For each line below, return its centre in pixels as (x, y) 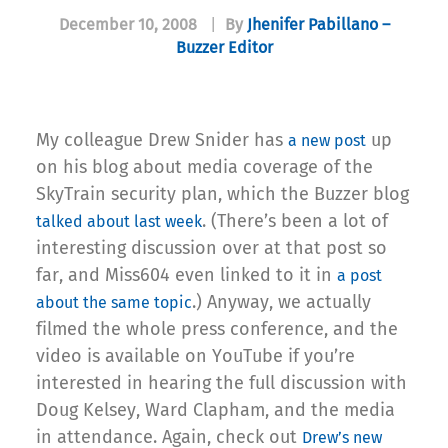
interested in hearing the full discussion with (221, 383)
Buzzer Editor (224, 48)
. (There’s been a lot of (295, 221)
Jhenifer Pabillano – (318, 25)
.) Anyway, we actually (281, 302)
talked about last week (119, 222)
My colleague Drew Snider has (162, 140)
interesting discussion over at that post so (211, 248)
